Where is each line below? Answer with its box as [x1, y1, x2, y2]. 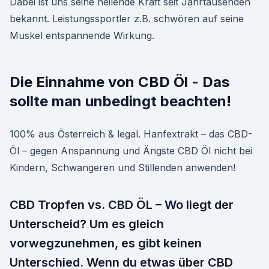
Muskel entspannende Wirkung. [10, 29, 154, 41]
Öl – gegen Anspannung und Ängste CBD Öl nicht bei [10, 145, 252, 157]
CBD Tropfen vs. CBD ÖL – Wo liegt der [10, 198, 234, 212]
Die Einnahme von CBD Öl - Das [10, 73, 229, 91]
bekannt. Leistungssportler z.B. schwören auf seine [10, 13, 244, 25]
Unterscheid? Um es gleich [10, 217, 164, 231]
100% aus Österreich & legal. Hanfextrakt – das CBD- [10, 128, 252, 140]
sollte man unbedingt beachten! [10, 92, 231, 110]
